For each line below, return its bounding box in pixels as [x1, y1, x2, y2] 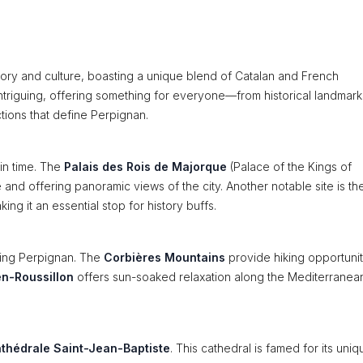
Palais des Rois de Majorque [64, 160, 227, 173]
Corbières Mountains [104, 250, 225, 264]
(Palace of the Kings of [227, 160, 352, 173]
